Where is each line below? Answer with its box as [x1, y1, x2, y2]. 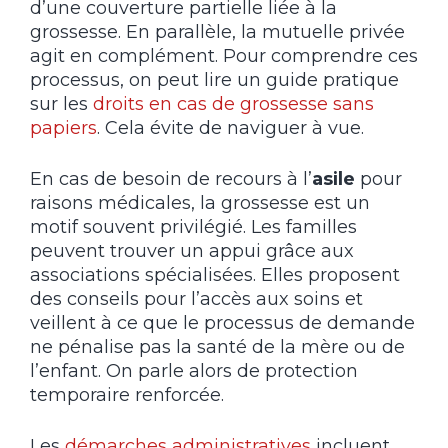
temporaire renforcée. [30, 384, 224, 407]
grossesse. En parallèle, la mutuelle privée [30, 21, 405, 44]
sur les [30, 93, 93, 116]
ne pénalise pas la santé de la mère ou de [30, 336, 405, 359]
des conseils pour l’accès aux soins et [30, 288, 363, 311]
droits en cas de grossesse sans [93, 93, 374, 116]
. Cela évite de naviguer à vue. [97, 117, 364, 140]
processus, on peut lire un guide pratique [30, 69, 399, 92]
